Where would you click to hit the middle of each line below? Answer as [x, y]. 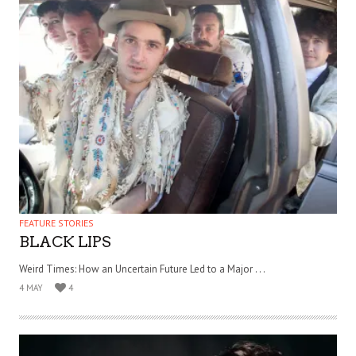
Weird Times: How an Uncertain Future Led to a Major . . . [142, 269]
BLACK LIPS [65, 242]
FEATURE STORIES [56, 223]
